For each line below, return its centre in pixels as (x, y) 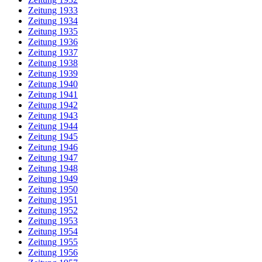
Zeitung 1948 (53, 168)
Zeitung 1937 (53, 52)
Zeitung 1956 (53, 252)
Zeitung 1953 (53, 221)
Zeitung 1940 (53, 84)
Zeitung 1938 (53, 63)
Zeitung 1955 (53, 242)
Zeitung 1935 (53, 31)
